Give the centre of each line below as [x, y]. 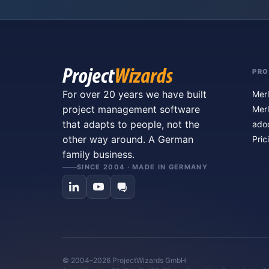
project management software [131, 109]
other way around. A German [128, 139]
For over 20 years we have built [134, 94]
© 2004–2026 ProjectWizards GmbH [124, 260]
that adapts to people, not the [131, 124]
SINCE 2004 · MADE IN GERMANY [142, 167]
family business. [98, 154]
